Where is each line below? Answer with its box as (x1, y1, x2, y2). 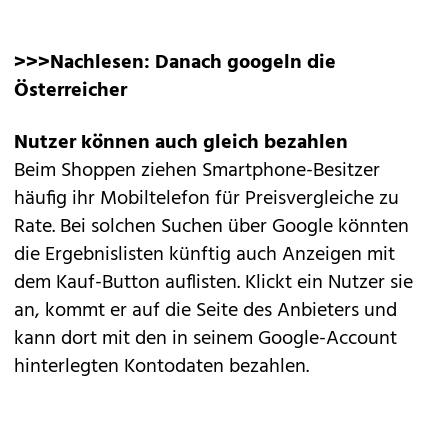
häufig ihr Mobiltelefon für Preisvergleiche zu (14, 183, 399, 215)
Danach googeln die (155, 47, 336, 79)
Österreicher (14, 75, 127, 107)
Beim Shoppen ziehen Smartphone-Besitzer (14, 155, 380, 187)
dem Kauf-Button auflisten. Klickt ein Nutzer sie (14, 267, 413, 299)
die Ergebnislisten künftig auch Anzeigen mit (14, 239, 395, 271)
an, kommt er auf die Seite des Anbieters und (14, 295, 397, 327)
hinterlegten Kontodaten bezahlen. (14, 351, 309, 383)
